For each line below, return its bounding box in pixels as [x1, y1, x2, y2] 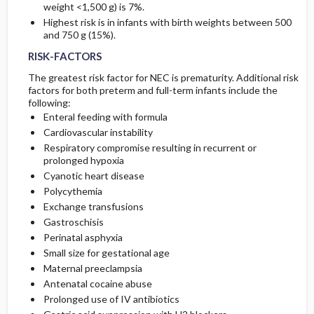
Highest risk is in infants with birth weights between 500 [43, 16, 292, 28]
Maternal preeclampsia [43, 262, 142, 274]
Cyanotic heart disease [43, 170, 144, 182]
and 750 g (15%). [43, 29, 116, 41]
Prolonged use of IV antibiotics [43, 293, 179, 305]
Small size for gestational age [43, 247, 170, 259]
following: [27, 97, 71, 109]
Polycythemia [43, 185, 102, 197]
